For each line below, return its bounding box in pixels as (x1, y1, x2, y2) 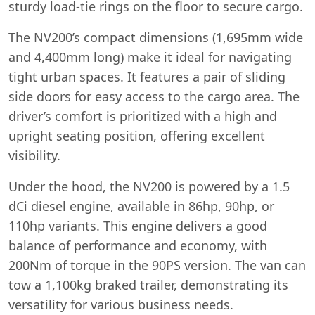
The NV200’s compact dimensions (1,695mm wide (8, 29, 303, 46)
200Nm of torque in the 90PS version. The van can (8, 257, 306, 274)
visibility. (8, 147, 60, 164)
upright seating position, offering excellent (8, 127, 265, 144)
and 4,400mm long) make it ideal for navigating (8, 49, 292, 65)
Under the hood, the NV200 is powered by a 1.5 (8, 178, 290, 195)
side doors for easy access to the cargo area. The (8, 88, 300, 105)
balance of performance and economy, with (8, 237, 267, 254)
